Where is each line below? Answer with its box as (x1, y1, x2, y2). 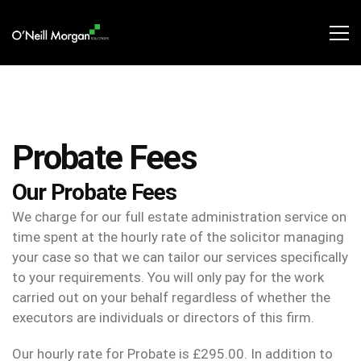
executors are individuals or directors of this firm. (12, 309, 314, 326)
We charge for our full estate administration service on (12, 209, 346, 226)
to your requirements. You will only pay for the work (12, 269, 324, 286)
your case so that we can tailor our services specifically (12, 249, 348, 266)
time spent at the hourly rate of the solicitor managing (12, 229, 344, 246)
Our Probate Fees (12, 179, 177, 206)
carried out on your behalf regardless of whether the (12, 289, 330, 306)
